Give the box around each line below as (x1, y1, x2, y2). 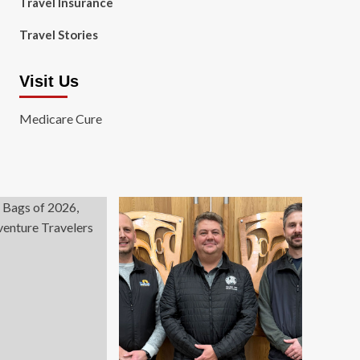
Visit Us (18, 72, 79, 90)
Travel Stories (18, 27, 98, 42)
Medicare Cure (18, 111, 102, 126)
